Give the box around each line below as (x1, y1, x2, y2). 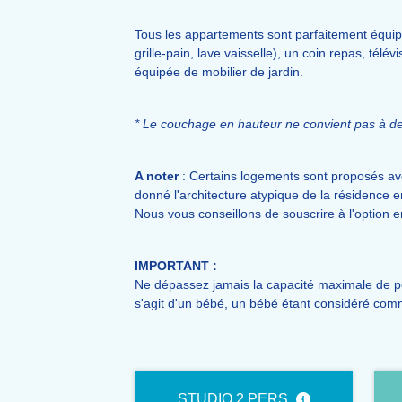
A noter (135, 169, 182, 183)
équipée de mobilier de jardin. (135, 65, 303, 79)
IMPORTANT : (135, 258, 217, 273)
